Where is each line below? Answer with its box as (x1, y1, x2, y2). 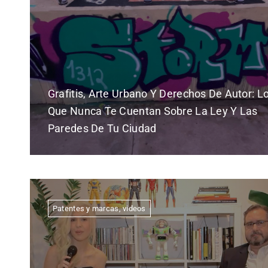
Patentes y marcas (52, 203, 119, 213)
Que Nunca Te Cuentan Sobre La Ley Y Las (47, 104, 258, 117)
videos (123, 203, 146, 213)
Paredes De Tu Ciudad (47, 121, 157, 135)
